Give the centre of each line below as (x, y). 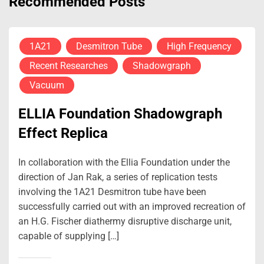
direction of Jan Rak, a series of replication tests (118, 177)
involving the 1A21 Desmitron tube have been (112, 192)
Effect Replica (63, 133)
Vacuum (47, 85)
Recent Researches (69, 65)
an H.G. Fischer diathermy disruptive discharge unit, (125, 221)
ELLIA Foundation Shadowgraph (120, 113)
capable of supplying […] (69, 236)
